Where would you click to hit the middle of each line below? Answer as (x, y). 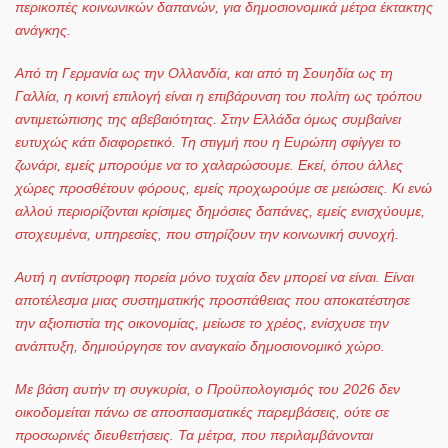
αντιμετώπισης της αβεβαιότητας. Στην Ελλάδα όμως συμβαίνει (208, 118)
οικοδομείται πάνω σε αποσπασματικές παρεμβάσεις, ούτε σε (202, 411)
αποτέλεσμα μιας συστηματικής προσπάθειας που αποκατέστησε (212, 299)
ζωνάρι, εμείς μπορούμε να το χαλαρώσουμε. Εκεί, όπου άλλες (209, 164)
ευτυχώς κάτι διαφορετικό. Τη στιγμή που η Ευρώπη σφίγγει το (208, 141)
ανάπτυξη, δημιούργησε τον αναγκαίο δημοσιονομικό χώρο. (200, 345)
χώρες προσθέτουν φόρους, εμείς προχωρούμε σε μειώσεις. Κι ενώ (223, 187)
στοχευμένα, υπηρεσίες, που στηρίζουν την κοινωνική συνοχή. (207, 233)
